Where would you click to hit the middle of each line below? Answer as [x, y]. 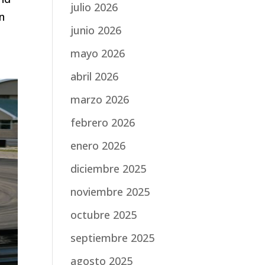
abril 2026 [95, 76]
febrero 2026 [103, 122]
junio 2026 [96, 30]
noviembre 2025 [110, 191]
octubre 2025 [104, 214]
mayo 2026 [98, 53]
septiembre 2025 [113, 237]
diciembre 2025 [109, 168]
